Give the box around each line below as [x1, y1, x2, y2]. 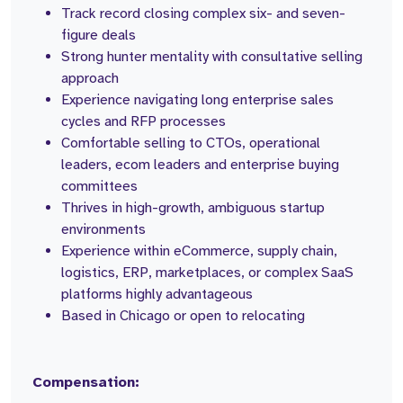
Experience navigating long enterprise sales [61, 91, 334, 109]
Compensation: [32, 373, 139, 391]
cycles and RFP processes [61, 112, 226, 130]
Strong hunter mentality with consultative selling [61, 48, 363, 66]
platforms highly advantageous [61, 285, 253, 303]
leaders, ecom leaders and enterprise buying [61, 156, 339, 174]
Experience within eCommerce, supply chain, [61, 242, 337, 260]
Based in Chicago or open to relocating [61, 307, 305, 325]
